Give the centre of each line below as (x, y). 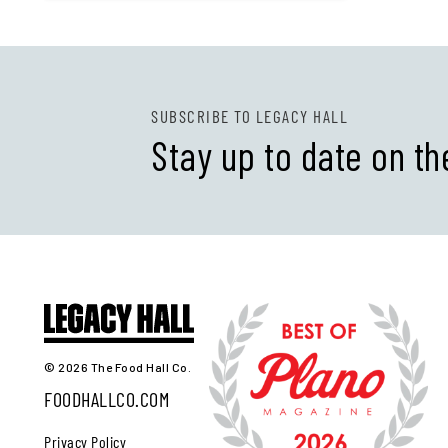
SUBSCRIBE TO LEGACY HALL (250, 116)
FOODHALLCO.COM (106, 398)
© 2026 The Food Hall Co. (117, 366)
